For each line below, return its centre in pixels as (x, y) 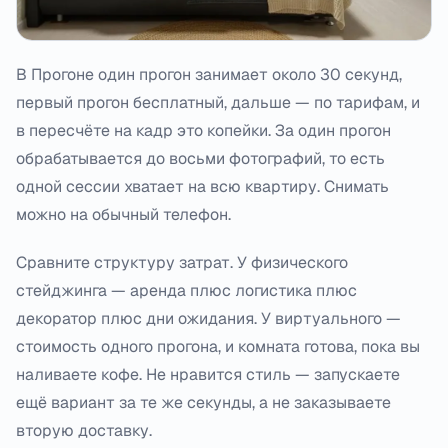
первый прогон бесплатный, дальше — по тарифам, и (218, 102)
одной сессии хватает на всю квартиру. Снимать (202, 186)
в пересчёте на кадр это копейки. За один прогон (203, 130)
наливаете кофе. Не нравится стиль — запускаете (208, 374)
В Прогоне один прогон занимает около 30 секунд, (209, 74)
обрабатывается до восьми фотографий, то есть (200, 158)
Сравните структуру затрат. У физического (182, 262)
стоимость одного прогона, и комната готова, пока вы (218, 346)
